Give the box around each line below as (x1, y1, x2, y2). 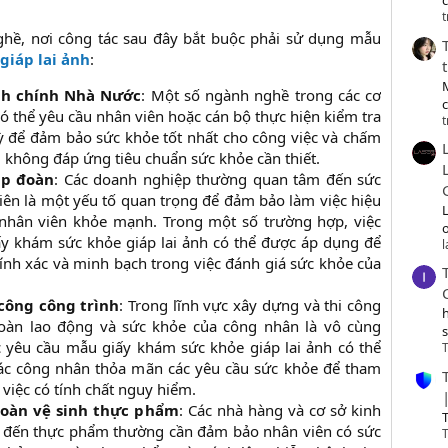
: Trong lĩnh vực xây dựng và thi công (119, 295, 382, 316)
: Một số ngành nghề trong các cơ (141, 85, 382, 106)
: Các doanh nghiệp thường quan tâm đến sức (54, 169, 381, 190)
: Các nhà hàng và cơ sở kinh (178, 400, 381, 421)
